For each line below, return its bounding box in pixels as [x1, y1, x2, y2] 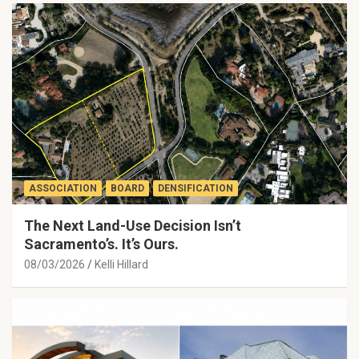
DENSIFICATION [158, 183, 233, 195]
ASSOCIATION [29, 183, 97, 195]
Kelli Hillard [95, 258, 148, 272]
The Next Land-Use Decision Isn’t [24, 217, 241, 235]
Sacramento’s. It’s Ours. [24, 236, 179, 253]
